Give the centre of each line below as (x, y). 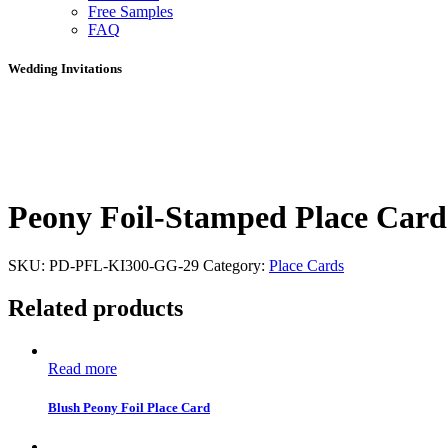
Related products (95, 307)
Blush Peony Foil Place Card (129, 407)
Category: (236, 265)
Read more (82, 368)
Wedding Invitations (65, 69)
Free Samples (130, 11)
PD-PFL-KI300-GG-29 (124, 265)
